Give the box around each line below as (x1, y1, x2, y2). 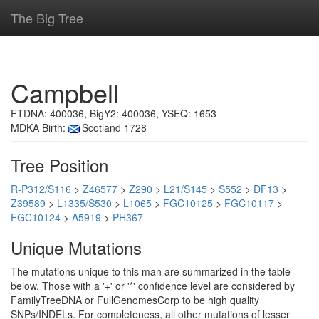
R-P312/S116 (11, 182, 71, 196)
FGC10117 (224, 196, 274, 210)
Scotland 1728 (82, 120, 147, 135)
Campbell (11, 74, 119, 110)
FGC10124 (11, 210, 61, 224)
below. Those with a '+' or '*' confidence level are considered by (11, 278, 295, 293)
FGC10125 (163, 196, 213, 210)
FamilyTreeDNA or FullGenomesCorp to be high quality (11, 293, 259, 307)
